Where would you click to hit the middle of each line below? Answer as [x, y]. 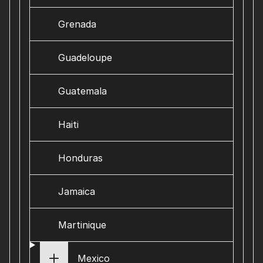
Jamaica [77, 191]
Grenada [77, 24]
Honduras [80, 158]
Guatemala [82, 91]
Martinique [82, 225]
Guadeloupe [85, 58]
